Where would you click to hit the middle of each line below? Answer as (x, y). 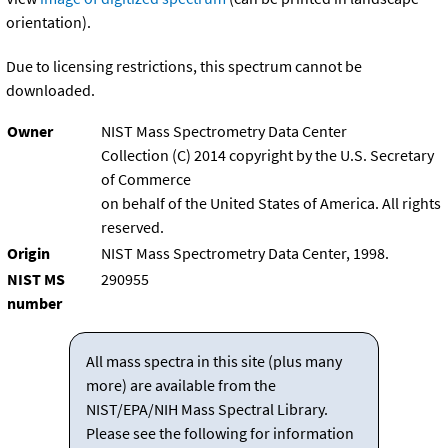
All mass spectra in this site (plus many (213, 361)
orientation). (48, 22)
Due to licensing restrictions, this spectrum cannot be (184, 66)
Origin (28, 253)
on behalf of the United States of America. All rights (271, 203)
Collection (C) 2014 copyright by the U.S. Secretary (267, 155)
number (34, 303)
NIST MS (36, 279)
